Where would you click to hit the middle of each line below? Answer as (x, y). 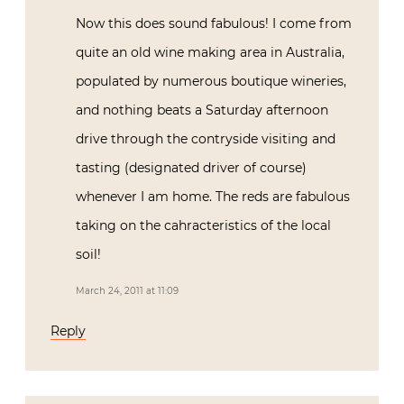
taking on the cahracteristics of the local (203, 225)
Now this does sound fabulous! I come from (214, 23)
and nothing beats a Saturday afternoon (202, 110)
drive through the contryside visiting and (206, 138)
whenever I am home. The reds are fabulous (213, 196)
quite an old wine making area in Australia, (210, 52)
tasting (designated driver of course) (191, 167)
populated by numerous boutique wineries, (211, 81)
